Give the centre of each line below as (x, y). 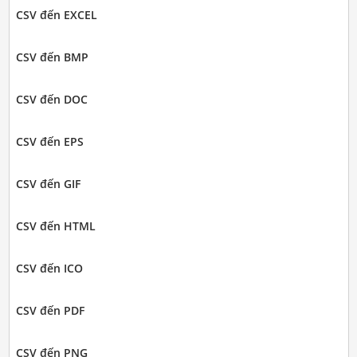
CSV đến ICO (49, 268)
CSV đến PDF (50, 310)
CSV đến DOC (51, 99)
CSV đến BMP (52, 57)
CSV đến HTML (55, 226)
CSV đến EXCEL (56, 14)
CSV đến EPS (49, 141)
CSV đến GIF (48, 183)
